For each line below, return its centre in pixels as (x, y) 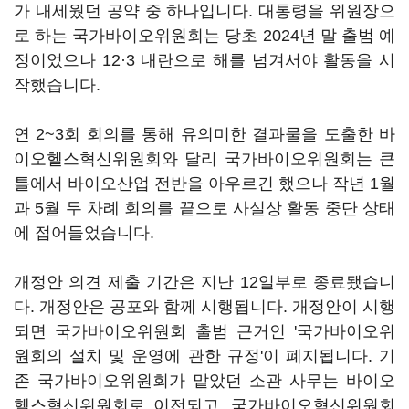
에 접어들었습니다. (84, 233)
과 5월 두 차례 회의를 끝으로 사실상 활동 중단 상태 (204, 208)
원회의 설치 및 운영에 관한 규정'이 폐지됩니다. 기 (204, 356)
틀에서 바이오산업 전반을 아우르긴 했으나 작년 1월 (204, 184)
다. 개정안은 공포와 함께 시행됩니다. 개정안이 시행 (204, 307)
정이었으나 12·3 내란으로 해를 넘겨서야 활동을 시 (204, 60)
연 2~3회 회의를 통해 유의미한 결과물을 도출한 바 (204, 134)
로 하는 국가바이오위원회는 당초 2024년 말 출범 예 (204, 36)
